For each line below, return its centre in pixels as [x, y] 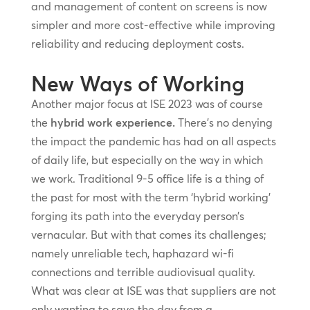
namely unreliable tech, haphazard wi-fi [132, 254]
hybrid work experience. [112, 123]
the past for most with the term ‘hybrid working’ [151, 198]
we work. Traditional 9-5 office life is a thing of [147, 179]
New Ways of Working [137, 84]
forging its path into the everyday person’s [137, 216]
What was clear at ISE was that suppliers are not [153, 291]
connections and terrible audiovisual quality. [143, 272]
